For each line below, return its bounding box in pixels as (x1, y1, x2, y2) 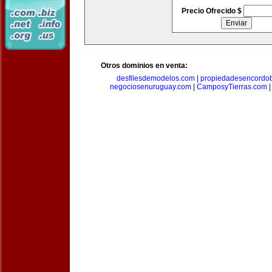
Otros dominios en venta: (101, 61, 188, 70)
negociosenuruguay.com (110, 83, 191, 91)
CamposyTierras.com (197, 83, 267, 91)
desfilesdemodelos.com (116, 74, 195, 83)
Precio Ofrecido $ (181, 7, 243, 15)
